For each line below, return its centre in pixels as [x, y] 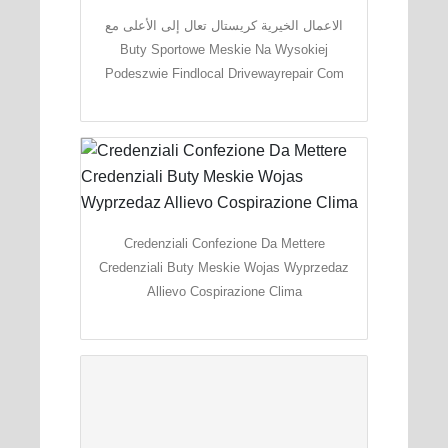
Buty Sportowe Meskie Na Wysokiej [224, 49]
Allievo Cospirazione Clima [224, 291]
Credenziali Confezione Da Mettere [224, 243]
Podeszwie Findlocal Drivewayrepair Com [224, 73]
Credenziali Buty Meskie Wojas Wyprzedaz [224, 267]
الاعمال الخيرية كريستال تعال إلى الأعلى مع [224, 25]
